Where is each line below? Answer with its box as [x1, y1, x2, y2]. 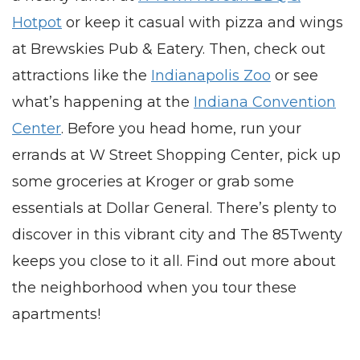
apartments [12, 305, 97, 323]
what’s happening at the [12, 93, 194, 111]
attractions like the [12, 67, 151, 84]
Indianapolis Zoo [151, 67, 271, 84]
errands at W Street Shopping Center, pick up [12, 146, 341, 164]
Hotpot [12, 14, 62, 31]
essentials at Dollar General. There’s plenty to [12, 199, 337, 217]
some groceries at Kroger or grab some [12, 173, 294, 190]
